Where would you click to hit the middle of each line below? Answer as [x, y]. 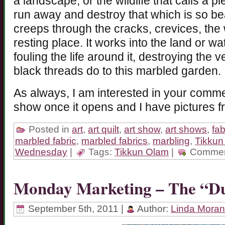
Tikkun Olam [142, 152]
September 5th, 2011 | [76, 209]
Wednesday [41, 152]
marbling [171, 141]
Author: [153, 209]
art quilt [103, 130]
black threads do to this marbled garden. [117, 71]
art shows [186, 130]
